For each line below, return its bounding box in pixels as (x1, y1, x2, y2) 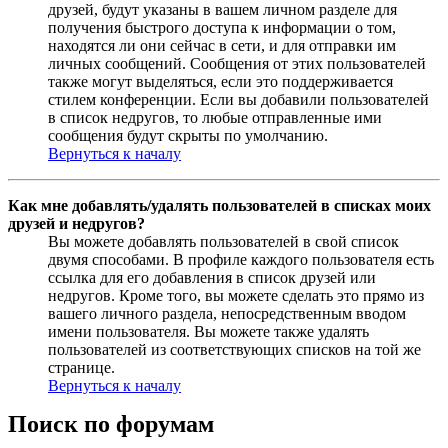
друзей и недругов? (8, 215, 145, 233)
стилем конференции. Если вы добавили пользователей (48, 91, 429, 109)
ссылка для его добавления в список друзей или (48, 269, 376, 287)
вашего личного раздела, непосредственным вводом (48, 305, 406, 323)
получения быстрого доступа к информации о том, (48, 19, 396, 37)
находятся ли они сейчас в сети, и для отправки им (48, 37, 396, 55)
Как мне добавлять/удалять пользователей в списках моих (8, 197, 431, 215)
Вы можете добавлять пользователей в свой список (48, 233, 399, 251)
